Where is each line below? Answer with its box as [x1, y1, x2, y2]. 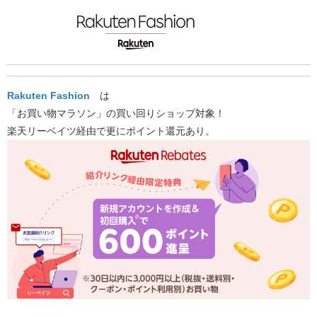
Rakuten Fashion [7, 89, 90, 101]
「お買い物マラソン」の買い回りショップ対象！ [7, 107, 225, 119]
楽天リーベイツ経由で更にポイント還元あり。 [7, 125, 215, 137]
